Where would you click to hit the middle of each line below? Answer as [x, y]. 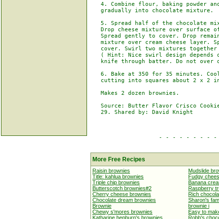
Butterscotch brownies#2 [122, 188]
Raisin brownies [111, 171]
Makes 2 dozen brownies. [135, 93]
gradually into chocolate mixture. [152, 11]
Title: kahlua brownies [118, 176]
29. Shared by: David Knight [142, 112]
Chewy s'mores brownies [122, 212]
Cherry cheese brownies [122, 194]
